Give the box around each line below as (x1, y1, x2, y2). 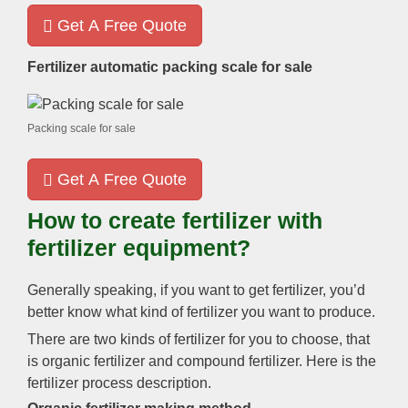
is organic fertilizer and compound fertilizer (27, 352, 299, 369)
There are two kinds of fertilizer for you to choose (27, 331, 339, 347)
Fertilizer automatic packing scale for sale (27, 59, 312, 76)
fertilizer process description (27, 374, 208, 391)
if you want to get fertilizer (160, 281, 322, 298)
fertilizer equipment (27, 234, 237, 260)
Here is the (306, 352, 376, 369)
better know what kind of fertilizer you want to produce (27, 303, 372, 320)
